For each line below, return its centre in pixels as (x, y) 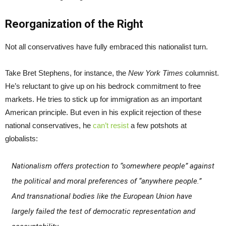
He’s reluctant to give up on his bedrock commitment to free (103, 86)
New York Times (156, 73)
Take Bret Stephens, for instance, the (67, 73)
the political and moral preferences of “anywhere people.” (106, 181)
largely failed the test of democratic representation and (103, 211)
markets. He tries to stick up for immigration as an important (103, 99)
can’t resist (111, 125)
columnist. (201, 73)
